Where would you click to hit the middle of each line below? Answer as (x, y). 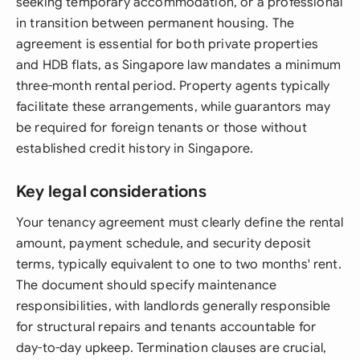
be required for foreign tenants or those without (162, 128)
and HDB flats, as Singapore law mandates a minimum (179, 65)
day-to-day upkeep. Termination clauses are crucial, (172, 348)
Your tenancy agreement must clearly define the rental (180, 223)
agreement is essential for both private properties (168, 44)
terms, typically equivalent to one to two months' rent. (179, 264)
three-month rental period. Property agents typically (173, 86)
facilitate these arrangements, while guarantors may (174, 107)
